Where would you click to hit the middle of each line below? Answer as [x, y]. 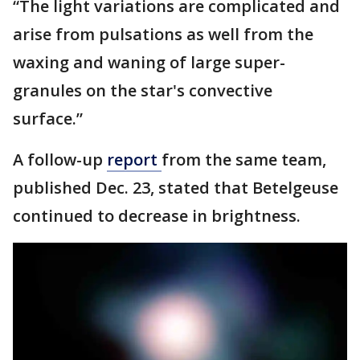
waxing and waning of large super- [149, 62]
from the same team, [244, 160]
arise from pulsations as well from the [163, 34]
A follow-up [60, 160]
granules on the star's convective [143, 90]
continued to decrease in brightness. [157, 216]
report [134, 160]
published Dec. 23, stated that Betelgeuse [176, 188]
